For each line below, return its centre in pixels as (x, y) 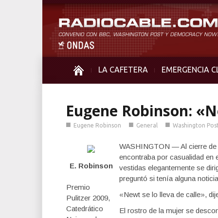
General (147, 125)
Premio (78, 187)
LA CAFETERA (123, 70)
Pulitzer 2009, (88, 198)
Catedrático (85, 209)
